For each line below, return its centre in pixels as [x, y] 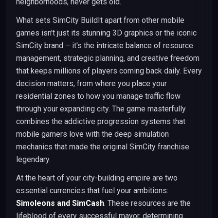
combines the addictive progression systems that [101, 121]
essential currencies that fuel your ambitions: [92, 191]
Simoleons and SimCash [60, 203]
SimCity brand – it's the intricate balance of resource [105, 45]
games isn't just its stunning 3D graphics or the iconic [106, 33]
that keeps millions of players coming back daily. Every [109, 71]
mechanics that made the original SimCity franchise [103, 147]
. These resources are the [147, 203]
